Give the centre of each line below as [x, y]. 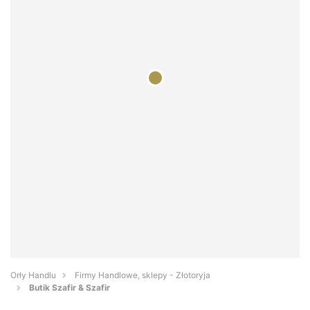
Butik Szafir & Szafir [70, 288]
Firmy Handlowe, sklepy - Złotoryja [143, 275]
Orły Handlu [33, 275]
